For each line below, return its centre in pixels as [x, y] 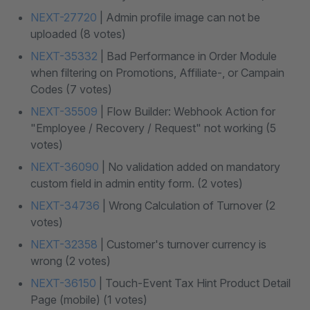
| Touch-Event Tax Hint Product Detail [193, 283]
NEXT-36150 [63, 283]
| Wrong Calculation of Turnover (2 [188, 206]
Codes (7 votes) [71, 89]
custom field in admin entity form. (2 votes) [137, 183]
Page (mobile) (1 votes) [89, 300]
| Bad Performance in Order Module [187, 56]
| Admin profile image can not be [179, 17]
